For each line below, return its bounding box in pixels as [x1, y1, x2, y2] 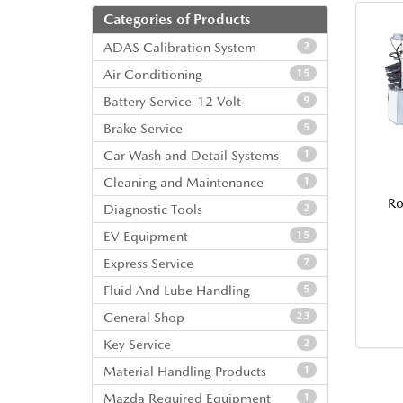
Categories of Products [103, 11, 251, 28]
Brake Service [103, 121, 183, 136]
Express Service [103, 255, 193, 271]
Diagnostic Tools [103, 201, 202, 217]
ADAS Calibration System [103, 40, 256, 55]
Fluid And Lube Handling [103, 282, 250, 298]
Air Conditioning [103, 67, 202, 82]
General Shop [103, 309, 184, 325]
